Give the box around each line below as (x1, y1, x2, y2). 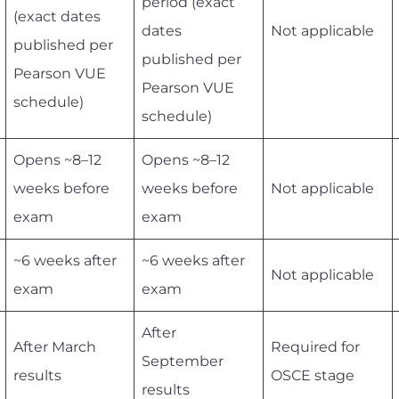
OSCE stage (271, 366, 354, 384)
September (142, 352, 224, 370)
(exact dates (13, 7, 101, 25)
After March (13, 338, 96, 355)
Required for (271, 338, 360, 355)
